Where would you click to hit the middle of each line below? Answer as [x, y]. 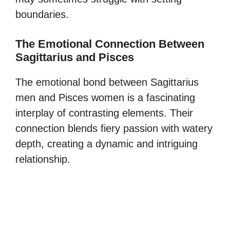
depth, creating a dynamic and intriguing [107, 143]
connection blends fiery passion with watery [114, 128]
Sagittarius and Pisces [75, 57]
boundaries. [42, 14]
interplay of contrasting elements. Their [104, 113]
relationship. [43, 159]
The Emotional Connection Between [110, 44]
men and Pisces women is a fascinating [105, 97]
